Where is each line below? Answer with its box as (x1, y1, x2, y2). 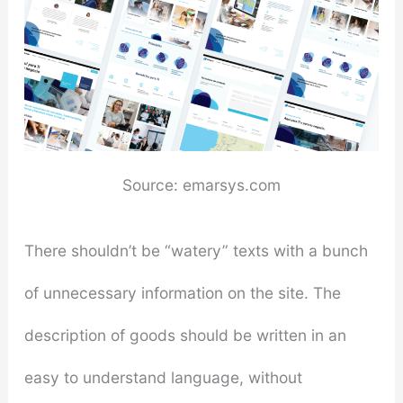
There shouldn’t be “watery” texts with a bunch (23, 240, 368, 260)
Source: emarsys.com (122, 175, 281, 194)
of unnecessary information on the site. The (23, 282, 341, 302)
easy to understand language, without (23, 367, 302, 387)
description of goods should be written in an (23, 325, 346, 345)
